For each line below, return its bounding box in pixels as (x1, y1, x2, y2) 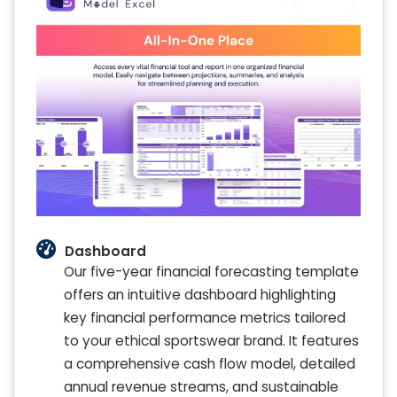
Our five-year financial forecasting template (64, 261, 359, 281)
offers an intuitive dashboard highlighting (64, 284, 336, 304)
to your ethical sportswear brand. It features (64, 331, 359, 350)
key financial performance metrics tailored (64, 307, 346, 327)
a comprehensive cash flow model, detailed (64, 354, 355, 373)
